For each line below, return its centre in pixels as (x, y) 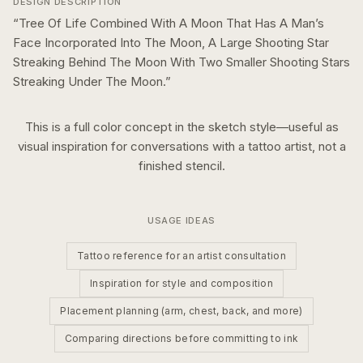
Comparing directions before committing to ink (181, 338)
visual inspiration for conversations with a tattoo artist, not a (181, 146)
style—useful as (292, 127)
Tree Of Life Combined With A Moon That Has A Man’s (171, 23)
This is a (49, 127)
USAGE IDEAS (181, 220)
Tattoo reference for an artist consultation (181, 256)
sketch (227, 127)
